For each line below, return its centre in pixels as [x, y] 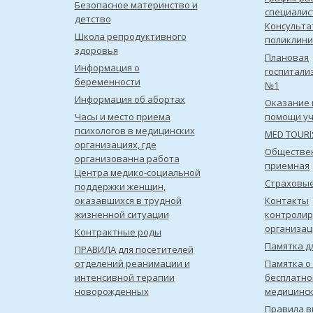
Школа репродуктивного [130, 36]
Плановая [287, 57]
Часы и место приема [122, 117]
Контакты [287, 201]
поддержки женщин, [120, 187]
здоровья [96, 50]
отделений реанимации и [132, 263]
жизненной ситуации [122, 214]
